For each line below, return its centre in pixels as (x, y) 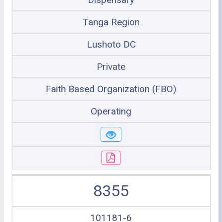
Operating (111, 111)
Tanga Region (111, 22)
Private (111, 67)
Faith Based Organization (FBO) (111, 89)
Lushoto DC (111, 44)
